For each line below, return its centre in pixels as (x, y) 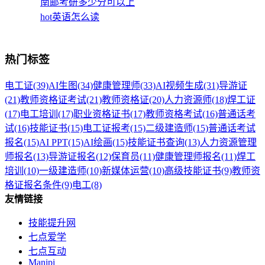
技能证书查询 (156, 143)
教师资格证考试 (53, 100)
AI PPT (54, 143)
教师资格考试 (174, 114)
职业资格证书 (102, 114)
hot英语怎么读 (70, 17)
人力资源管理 (228, 143)
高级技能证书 (193, 171)
